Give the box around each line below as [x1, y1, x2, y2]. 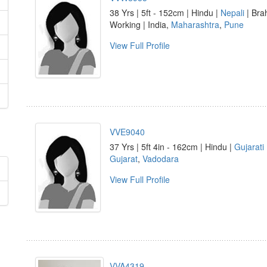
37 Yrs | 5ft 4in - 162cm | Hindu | [110, 141, 234, 153]
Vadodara [142, 153, 179, 164]
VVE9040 [110, 126, 145, 138]
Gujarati [234, 141, 264, 153]
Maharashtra [171, 18, 219, 30]
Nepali [221, 7, 244, 18]
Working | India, [110, 18, 171, 30]
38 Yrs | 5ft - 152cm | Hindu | [110, 7, 221, 18]
